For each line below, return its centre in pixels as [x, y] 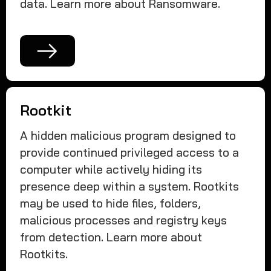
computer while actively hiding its [111, 170]
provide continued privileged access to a [130, 153]
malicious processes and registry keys [124, 220]
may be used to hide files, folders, [111, 204]
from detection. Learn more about [111, 237]
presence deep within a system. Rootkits [130, 187]
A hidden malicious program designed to [128, 136]
